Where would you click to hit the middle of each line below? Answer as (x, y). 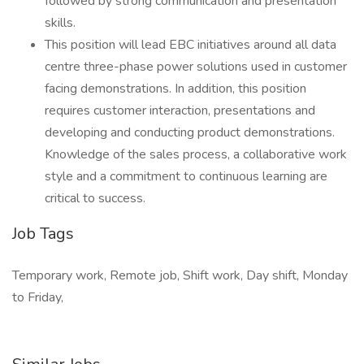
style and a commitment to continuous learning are (186, 176)
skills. (60, 23)
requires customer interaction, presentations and (180, 110)
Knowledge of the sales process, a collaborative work (196, 154)
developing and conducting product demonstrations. (190, 132)
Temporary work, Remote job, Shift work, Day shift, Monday (180, 275)
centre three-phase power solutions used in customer (196, 67)
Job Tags (43, 234)
